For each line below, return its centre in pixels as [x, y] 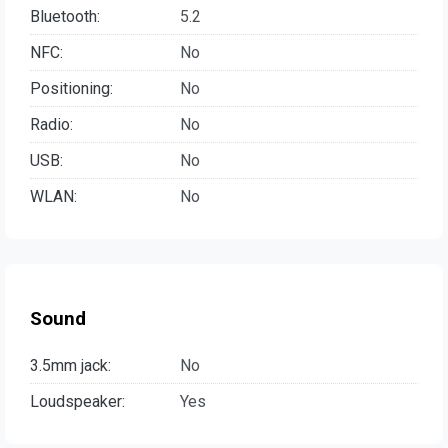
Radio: [51, 124]
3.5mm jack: [70, 366]
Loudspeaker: [77, 402]
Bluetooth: [65, 16]
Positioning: [71, 88]
